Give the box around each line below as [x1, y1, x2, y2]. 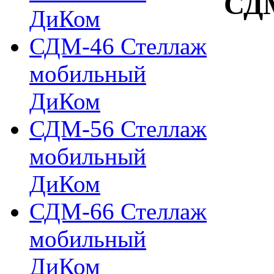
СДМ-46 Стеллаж [29, 33, 207, 59]
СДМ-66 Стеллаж [29, 198, 207, 224]
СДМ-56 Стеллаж [29, 116, 207, 142]
